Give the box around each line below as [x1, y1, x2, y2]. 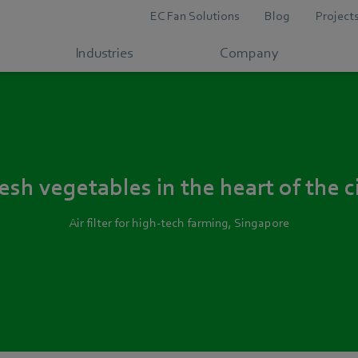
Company [219, 46, 279, 61]
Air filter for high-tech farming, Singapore [69, 215, 289, 230]
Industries [74, 46, 133, 61]
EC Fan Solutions [150, 9, 239, 23]
